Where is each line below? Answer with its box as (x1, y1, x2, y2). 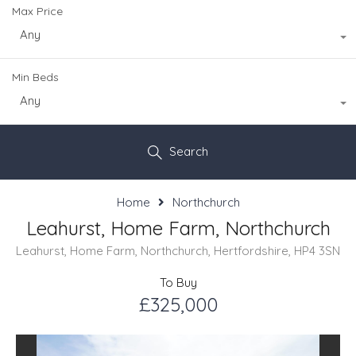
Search (169, 143, 208, 159)
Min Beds (12, 69, 59, 84)
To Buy (159, 274, 197, 290)
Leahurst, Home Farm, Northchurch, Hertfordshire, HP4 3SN (16, 242, 340, 258)
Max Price (12, 3, 63, 18)
